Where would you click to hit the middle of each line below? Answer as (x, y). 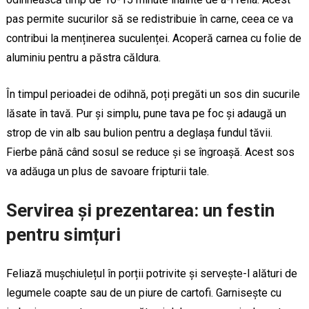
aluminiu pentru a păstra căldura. (83, 57)
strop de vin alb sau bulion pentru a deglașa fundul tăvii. (139, 132)
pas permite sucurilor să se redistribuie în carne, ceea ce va (149, 19)
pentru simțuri (63, 234)
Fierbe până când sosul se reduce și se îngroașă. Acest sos (150, 152)
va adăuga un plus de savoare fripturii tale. (107, 171)
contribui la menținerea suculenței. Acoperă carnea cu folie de (153, 38)
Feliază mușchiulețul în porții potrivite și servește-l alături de (151, 273)
